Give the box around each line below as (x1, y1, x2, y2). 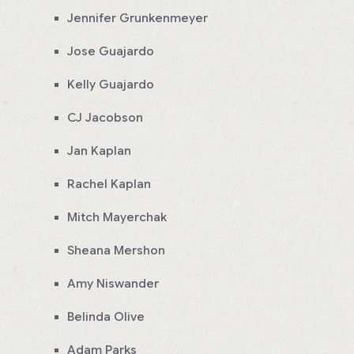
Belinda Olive (67, 310, 145, 325)
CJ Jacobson (67, 111, 143, 126)
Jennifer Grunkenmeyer (67, 11, 208, 26)
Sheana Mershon (67, 243, 165, 258)
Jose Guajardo (67, 44, 154, 59)
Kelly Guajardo (67, 77, 154, 92)
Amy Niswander (67, 277, 159, 292)
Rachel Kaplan (67, 177, 151, 192)
